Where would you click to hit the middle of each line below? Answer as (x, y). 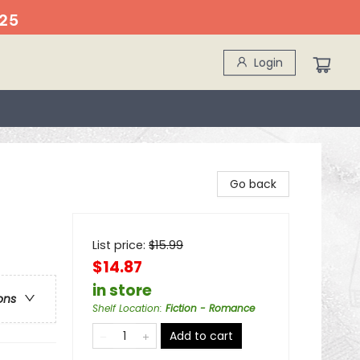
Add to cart (201, 336)
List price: (121, 245)
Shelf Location (126, 308)
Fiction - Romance (210, 308)
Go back (253, 184)
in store (122, 290)
